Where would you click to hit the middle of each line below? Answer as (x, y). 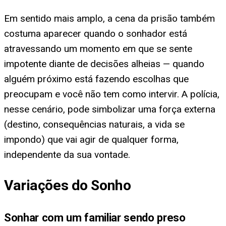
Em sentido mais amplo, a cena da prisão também (109, 18)
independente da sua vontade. (67, 154)
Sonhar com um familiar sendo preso (95, 217)
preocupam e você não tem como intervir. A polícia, (112, 94)
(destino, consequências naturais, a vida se (94, 124)
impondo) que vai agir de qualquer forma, (91, 139)
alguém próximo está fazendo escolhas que (96, 79)
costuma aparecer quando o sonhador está (96, 33)
